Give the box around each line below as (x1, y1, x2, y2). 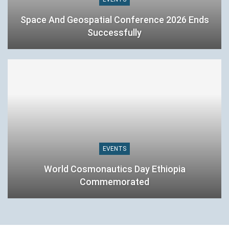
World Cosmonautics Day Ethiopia (43, 164, 186, 175)
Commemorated (80, 176, 149, 188)
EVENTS (103, 145, 126, 153)
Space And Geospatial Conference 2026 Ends (20, 14, 209, 26)
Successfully (87, 27, 142, 38)
